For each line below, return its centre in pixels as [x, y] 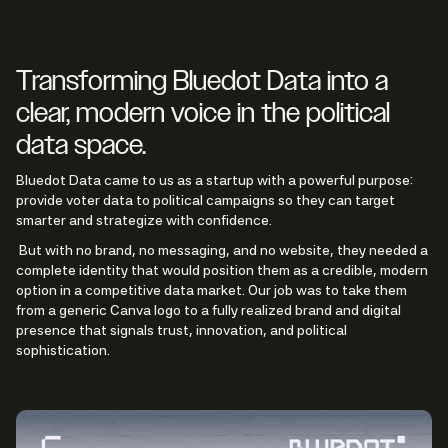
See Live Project [224, 390]
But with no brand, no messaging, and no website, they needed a [222, 250]
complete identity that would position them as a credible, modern [222, 270]
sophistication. [63, 350]
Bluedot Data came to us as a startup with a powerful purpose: [214, 180]
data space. [81, 144]
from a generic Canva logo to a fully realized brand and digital [208, 310]
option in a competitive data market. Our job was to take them [211, 290]
